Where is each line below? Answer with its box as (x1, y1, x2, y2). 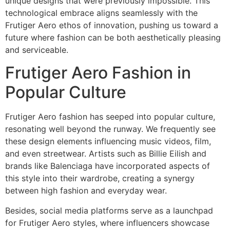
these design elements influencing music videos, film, (5, 136, 211, 147)
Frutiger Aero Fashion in (5, 63, 191, 83)
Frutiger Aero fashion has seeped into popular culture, (5, 111, 215, 122)
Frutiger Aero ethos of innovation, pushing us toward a (5, 20, 218, 30)
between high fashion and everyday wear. (5, 185, 167, 196)
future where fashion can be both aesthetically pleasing (5, 32, 221, 43)
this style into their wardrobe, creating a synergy (5, 173, 195, 184)
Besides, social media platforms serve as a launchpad (5, 205, 213, 216)
